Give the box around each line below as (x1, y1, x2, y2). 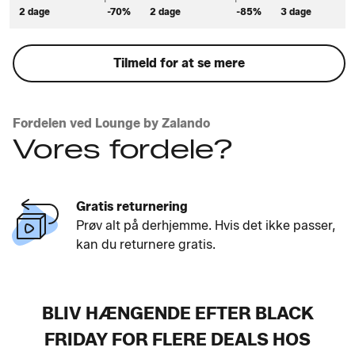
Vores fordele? (13, 132, 234, 166)
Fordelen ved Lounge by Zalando (13, 115, 210, 131)
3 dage (280, 5, 311, 17)
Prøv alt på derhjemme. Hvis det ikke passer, (76, 217, 336, 233)
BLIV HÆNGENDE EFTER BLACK (41, 302, 314, 324)
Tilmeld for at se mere (113, 55, 245, 71)
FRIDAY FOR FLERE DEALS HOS (44, 328, 311, 350)
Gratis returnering (76, 198, 188, 214)
